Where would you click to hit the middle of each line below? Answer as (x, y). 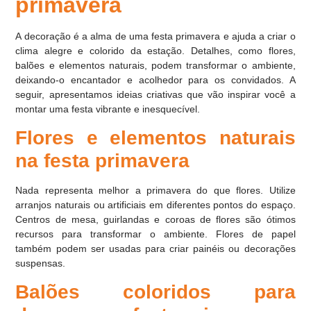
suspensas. (41, 263)
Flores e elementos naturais (155, 137)
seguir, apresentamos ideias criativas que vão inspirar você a (155, 94)
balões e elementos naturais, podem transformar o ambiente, (155, 65)
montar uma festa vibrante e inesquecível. (108, 109)
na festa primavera (103, 160)
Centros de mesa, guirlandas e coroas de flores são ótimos (155, 219)
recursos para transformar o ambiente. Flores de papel (155, 234)
